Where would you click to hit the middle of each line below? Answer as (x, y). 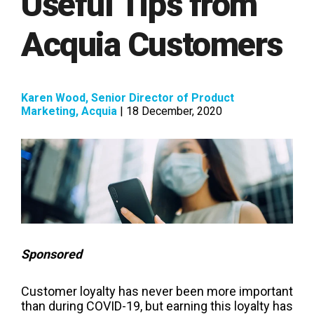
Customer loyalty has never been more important (157, 291)
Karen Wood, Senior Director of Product (128, 98)
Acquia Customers (152, 45)
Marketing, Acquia (69, 111)
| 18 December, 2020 (170, 111)
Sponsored (52, 254)
